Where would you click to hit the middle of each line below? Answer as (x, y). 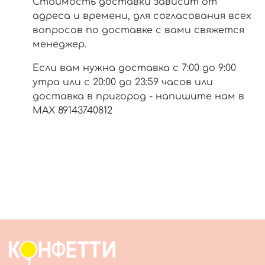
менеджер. (59, 45)
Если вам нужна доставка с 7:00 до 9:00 (134, 68)
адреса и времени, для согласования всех (142, 16)
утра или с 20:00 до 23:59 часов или (123, 83)
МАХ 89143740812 (72, 111)
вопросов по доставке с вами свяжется (138, 30)
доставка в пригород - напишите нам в (138, 97)
